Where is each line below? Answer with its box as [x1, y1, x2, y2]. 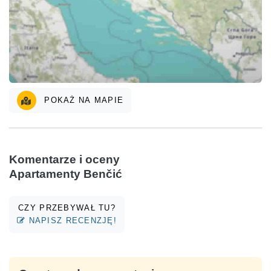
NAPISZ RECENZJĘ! [25, 216, 117, 226]
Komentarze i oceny [9, 152, 120, 166]
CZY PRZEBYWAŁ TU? [18, 203, 116, 213]
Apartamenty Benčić [9, 167, 122, 180]
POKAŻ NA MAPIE [41, 95, 124, 105]
